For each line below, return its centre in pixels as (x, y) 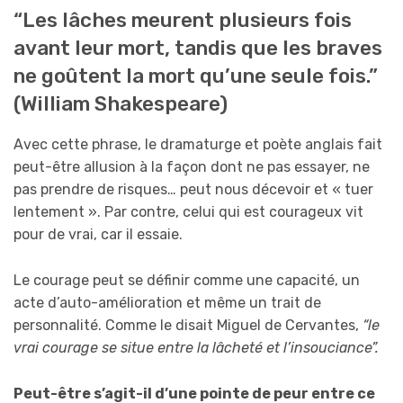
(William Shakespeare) (121, 104)
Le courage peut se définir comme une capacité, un (187, 281)
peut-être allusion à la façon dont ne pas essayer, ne (192, 167)
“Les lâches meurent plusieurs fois (183, 21)
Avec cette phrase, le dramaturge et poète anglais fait (198, 145)
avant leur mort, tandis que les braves (198, 49)
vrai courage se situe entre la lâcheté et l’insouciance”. (196, 348)
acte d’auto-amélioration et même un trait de (167, 303)
